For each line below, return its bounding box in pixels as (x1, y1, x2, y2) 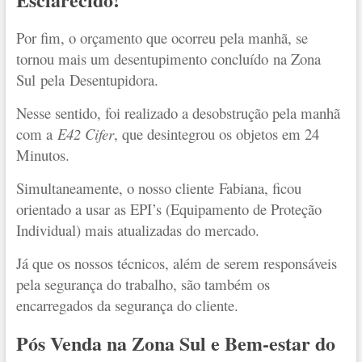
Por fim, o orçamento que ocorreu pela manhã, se (15, 27, 308, 48)
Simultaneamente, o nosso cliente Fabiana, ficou (15, 177, 301, 198)
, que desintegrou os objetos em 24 (113, 123, 319, 144)
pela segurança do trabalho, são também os (15, 273, 270, 294)
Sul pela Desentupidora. (15, 69, 158, 90)
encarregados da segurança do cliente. (15, 294, 238, 315)
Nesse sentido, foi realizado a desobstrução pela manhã (15, 102, 340, 123)
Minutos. (15, 144, 69, 165)
